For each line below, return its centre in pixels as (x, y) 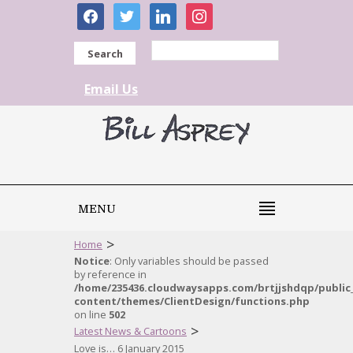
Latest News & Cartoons (130, 331)
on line (91, 314)
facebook (104, 11)
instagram (216, 11)
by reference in (110, 274)
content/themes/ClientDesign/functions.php (192, 301)
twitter (132, 11)
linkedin (172, 11)
